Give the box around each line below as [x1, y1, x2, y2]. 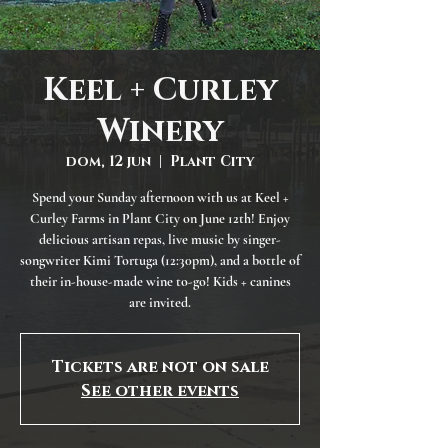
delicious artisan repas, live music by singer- [39, 231, 281, 249]
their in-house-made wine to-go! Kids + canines [29, 273, 291, 291]
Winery [97, 110, 223, 154]
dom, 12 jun [65, 152, 151, 172]
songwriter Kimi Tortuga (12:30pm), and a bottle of [20, 252, 300, 270]
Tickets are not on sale [51, 356, 269, 379]
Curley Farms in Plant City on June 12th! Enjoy [30, 210, 290, 228]
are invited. [129, 294, 191, 312]
